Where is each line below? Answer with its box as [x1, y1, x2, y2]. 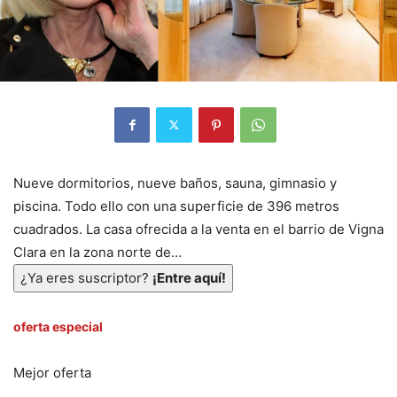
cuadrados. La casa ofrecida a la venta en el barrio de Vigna [13, 220, 384, 237]
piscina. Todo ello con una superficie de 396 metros [13, 197, 339, 214]
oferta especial [13, 318, 103, 334]
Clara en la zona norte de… [13, 243, 182, 261]
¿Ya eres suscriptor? [20, 269, 152, 286]
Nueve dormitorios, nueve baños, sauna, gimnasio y [13, 174, 337, 191]
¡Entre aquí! [152, 269, 226, 286]
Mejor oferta [13, 363, 91, 381]
